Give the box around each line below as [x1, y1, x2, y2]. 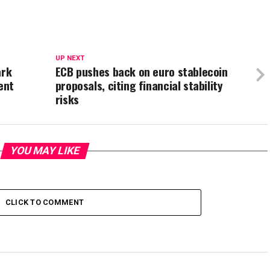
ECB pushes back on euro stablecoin [55, 63, 228, 80]
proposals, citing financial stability [55, 77, 223, 94]
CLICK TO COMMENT [5, 198, 84, 207]
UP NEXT [55, 54, 84, 62]
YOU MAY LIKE [8, 145, 81, 157]
